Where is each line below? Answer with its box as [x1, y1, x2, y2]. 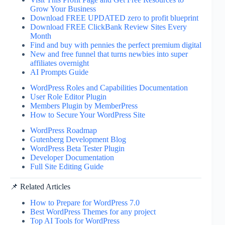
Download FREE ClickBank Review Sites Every [30, 23, 187, 32]
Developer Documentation [30, 153, 114, 162]
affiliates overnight [30, 59, 89, 68]
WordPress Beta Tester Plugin [30, 144, 125, 153]
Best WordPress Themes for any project [30, 207, 156, 216]
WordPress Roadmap [30, 126, 97, 135]
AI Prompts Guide [30, 68, 88, 77]
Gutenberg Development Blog [30, 135, 126, 144]
